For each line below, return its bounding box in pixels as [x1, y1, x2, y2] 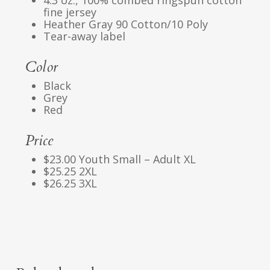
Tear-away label [43, 29, 125, 44]
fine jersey [43, 5, 96, 20]
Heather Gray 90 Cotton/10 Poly [43, 17, 208, 32]
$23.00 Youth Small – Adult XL [43, 152, 196, 167]
